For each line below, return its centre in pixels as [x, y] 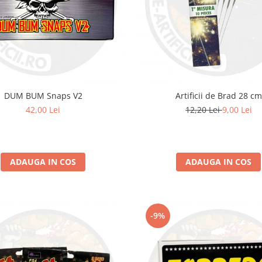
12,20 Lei [204, 109]
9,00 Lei [237, 109]
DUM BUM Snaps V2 [43, 95]
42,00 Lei [43, 109]
